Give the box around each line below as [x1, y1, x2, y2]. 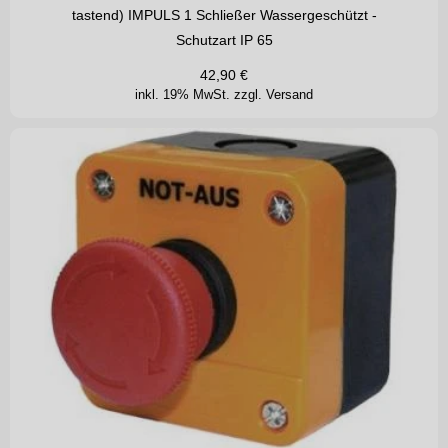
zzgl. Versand [234, 87, 313, 103]
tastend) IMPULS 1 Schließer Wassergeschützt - [71, 7, 377, 24]
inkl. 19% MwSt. [135, 87, 234, 103]
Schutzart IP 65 [175, 32, 273, 49]
